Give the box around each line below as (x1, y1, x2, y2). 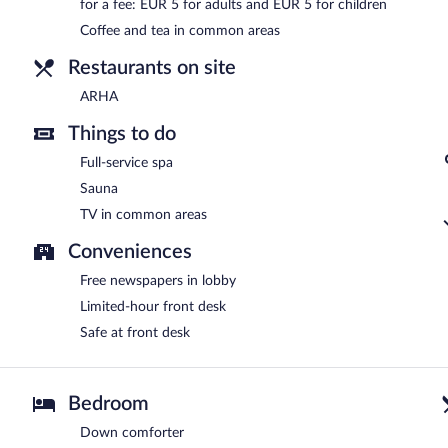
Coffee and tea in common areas (80, 23, 280, 38)
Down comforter (80, 425, 184, 440)
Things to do (68, 123, 176, 144)
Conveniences (68, 241, 192, 262)
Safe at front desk (80, 325, 190, 340)
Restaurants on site (68, 57, 236, 78)
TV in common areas (80, 207, 207, 222)
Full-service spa (80, 155, 173, 170)
